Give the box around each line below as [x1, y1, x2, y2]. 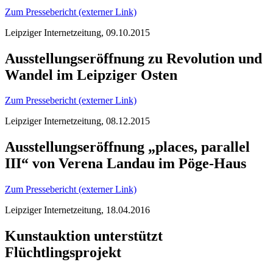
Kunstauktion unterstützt [5, 228, 163, 244]
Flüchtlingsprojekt [5, 244, 121, 261]
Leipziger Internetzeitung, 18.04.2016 [5, 205, 150, 216]
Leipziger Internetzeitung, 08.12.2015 [5, 116, 150, 127]
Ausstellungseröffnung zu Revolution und [5, 50, 262, 66]
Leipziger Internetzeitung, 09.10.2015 [5, 27, 150, 38]
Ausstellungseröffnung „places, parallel [5, 139, 250, 155]
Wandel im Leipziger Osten [5, 66, 177, 83]
